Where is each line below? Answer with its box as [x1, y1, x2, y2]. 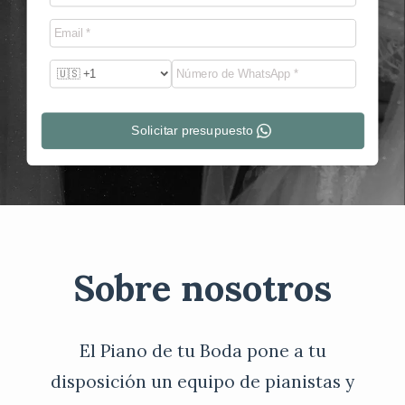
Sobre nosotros [73, 264, 332, 311]
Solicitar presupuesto [130, 123, 253, 137]
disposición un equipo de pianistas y [51, 370, 354, 392]
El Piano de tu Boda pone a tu [79, 339, 326, 362]
